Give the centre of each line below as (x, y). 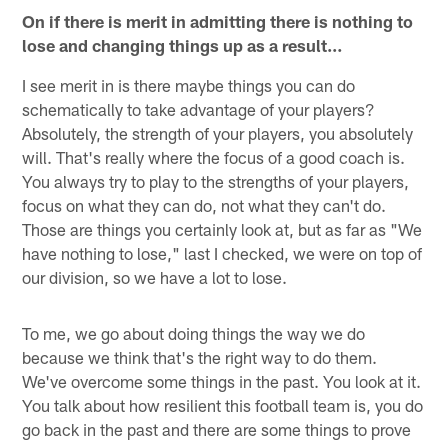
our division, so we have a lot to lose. (155, 276)
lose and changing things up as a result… (183, 44)
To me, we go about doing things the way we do (194, 332)
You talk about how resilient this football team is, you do (223, 404)
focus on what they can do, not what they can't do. (204, 204)
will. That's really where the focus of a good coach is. (214, 156)
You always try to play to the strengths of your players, (216, 180)
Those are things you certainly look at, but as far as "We (222, 228)
